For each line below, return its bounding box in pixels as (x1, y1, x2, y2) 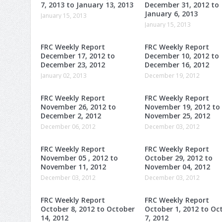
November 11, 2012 (41, 162, 106, 171)
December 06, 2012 (41, 122, 96, 131)
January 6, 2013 (145, 8, 198, 18)
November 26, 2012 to (41, 102, 116, 111)
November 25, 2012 (145, 111, 210, 120)
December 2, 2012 (41, 111, 101, 120)
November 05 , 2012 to (41, 153, 118, 163)
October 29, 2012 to (145, 153, 213, 163)
